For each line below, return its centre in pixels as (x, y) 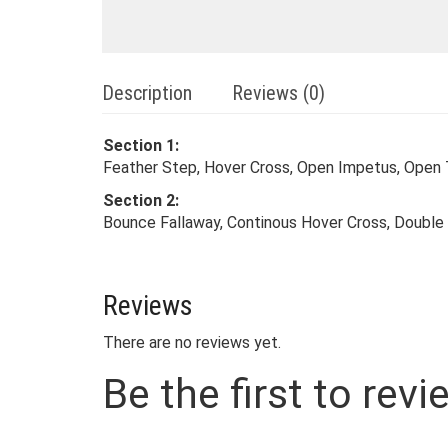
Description (147, 93)
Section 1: (141, 146)
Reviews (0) (278, 93)
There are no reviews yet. (192, 343)
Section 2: (141, 201)
